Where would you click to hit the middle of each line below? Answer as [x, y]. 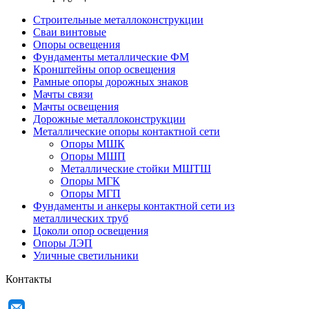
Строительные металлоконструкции [118, 20]
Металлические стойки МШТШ [136, 169]
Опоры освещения [77, 44]
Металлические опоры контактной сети [127, 131]
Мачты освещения [76, 107]
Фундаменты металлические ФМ [111, 57]
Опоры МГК [90, 181]
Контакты [29, 279]
